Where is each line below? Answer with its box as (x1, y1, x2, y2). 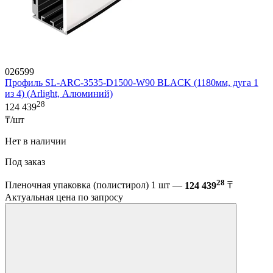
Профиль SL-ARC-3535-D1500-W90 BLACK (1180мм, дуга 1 (5, 77, 258, 88)
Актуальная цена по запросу (5, 191, 123, 202)
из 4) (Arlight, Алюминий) (5, 88, 113, 99)
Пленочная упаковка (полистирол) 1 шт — (5, 180, 185, 191)
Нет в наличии (5, 136, 69, 147)
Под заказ (5, 157, 48, 168)
